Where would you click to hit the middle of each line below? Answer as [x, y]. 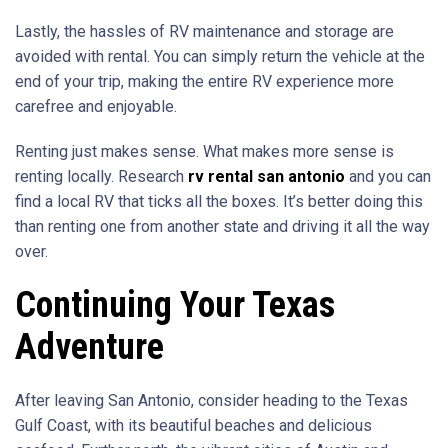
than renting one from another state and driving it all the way [222, 226]
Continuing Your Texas [175, 304]
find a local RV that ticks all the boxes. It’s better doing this [219, 201]
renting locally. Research [101, 176]
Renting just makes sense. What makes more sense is [204, 151]
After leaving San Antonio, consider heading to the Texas [211, 400]
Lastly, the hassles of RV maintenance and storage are [204, 31]
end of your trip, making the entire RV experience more [204, 81]
